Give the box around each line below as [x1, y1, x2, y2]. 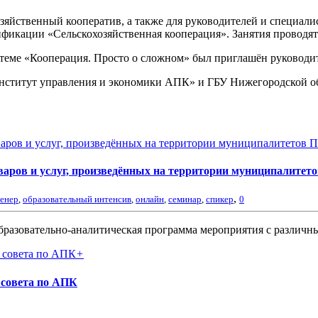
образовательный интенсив [23, 194, 131, 205]
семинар [168, 194, 202, 205]
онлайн [136, 194, 164, 205]
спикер [206, 194, 234, 205]
